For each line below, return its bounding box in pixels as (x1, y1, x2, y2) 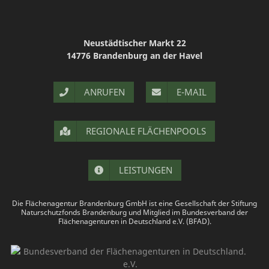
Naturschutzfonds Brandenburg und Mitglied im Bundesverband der (21, 207, 248, 217)
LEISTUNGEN (118, 164, 172, 176)
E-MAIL (177, 86, 207, 98)
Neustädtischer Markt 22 (83, 37, 186, 49)
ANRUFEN (84, 86, 125, 98)
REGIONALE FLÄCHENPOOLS (86, 125, 206, 137)
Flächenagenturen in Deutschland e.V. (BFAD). (58, 216, 211, 226)
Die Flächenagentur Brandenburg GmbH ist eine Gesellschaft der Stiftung (12, 198, 257, 208)
